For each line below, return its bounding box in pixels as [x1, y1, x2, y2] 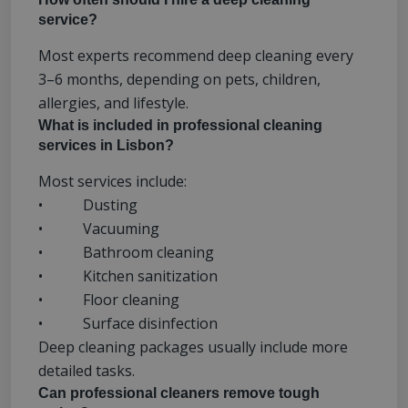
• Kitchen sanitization [38, 266, 218, 287]
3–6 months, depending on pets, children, [38, 69, 321, 90]
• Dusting [38, 195, 138, 216]
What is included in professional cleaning [38, 117, 322, 134]
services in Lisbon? [38, 138, 174, 154]
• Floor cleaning [38, 290, 179, 311]
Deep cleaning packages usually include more [38, 337, 348, 358]
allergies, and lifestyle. [38, 93, 189, 114]
